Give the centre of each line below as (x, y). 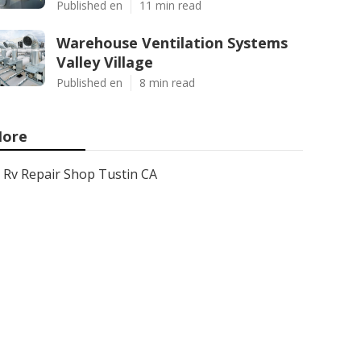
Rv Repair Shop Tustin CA (80, 174)
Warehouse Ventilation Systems (172, 43)
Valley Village (105, 62)
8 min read (167, 83)
